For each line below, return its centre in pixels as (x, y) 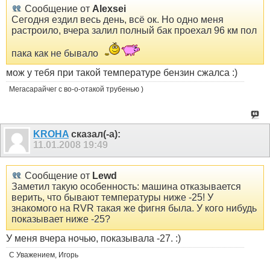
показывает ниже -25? (61, 219)
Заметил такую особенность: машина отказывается (126, 186)
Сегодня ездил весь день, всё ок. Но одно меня (118, 19)
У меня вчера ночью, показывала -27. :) (93, 238)
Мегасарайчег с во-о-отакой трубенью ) (76, 89)
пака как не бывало (56, 53)
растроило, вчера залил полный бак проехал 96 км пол (134, 30)
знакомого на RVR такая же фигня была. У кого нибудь (134, 208)
